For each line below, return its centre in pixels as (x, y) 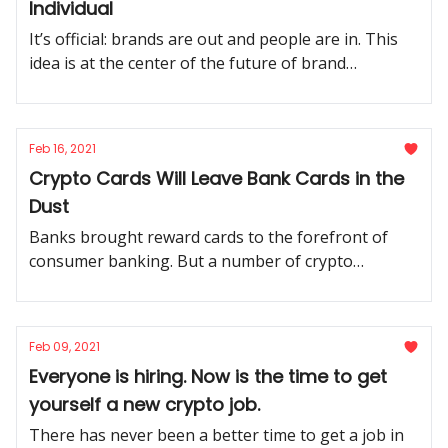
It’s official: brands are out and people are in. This (213, 39)
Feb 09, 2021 (64, 346)
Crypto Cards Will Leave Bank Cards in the (216, 178)
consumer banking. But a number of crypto (191, 261)
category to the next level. (125, 309)
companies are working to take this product (193, 285)
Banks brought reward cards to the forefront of (208, 237)
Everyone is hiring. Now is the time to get (208, 376)
